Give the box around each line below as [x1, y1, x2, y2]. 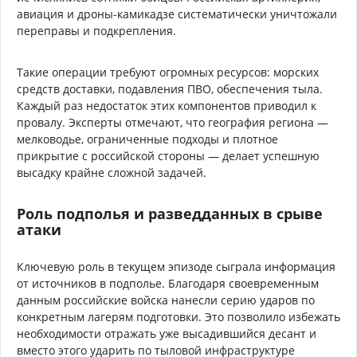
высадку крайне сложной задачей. [17, 164, 206, 180]
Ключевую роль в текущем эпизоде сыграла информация [17, 258, 335, 274]
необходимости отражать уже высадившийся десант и [17, 325, 316, 341]
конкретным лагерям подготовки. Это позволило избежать [17, 308, 340, 324]
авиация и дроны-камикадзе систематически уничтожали [17, 6, 337, 22]
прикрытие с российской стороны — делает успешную [17, 147, 320, 163]
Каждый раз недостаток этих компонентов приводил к [17, 97, 316, 113]
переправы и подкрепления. [17, 22, 176, 38]
